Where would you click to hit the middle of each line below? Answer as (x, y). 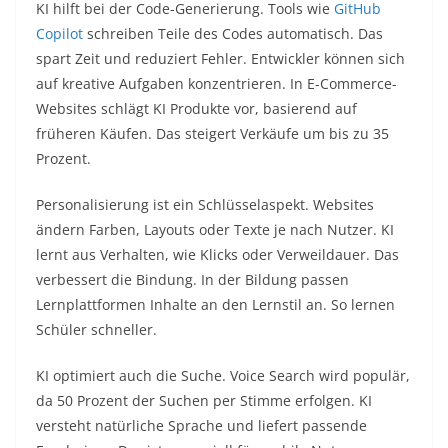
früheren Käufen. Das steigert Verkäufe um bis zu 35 (212, 134)
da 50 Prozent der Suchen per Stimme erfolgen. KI (204, 401)
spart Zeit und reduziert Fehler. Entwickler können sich (220, 59)
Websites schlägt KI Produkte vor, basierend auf (196, 109)
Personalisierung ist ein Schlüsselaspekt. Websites (205, 205)
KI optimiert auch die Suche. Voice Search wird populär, (223, 376)
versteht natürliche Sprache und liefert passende (201, 426)
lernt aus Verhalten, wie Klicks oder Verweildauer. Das (217, 255)
